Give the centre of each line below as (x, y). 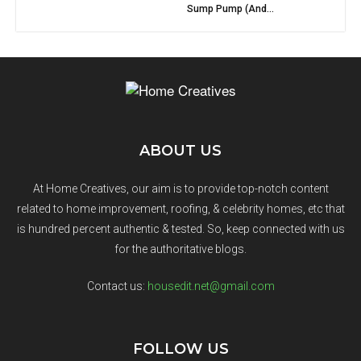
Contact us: (117, 286)
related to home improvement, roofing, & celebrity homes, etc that (180, 209)
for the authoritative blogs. (180, 249)
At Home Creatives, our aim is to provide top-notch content (180, 189)
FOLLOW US (180, 349)
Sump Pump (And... (230, 9)
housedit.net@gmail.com (211, 286)
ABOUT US (180, 151)
